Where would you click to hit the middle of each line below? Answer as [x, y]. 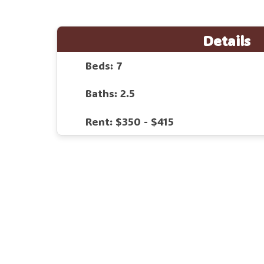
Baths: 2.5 [110, 93]
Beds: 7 [104, 66]
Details [226, 40]
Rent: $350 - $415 [130, 121]
